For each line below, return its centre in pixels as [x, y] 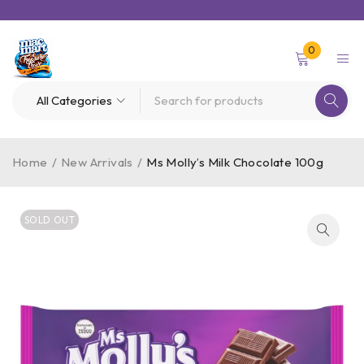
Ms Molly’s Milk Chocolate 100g [235, 162]
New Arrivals [97, 162]
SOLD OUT [50, 220]
